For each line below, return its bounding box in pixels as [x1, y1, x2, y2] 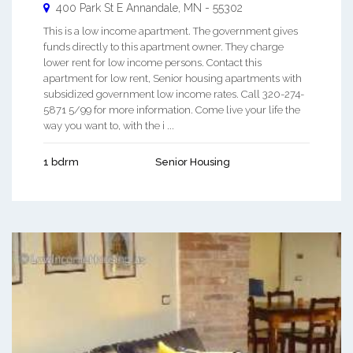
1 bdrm [43, 155, 79, 168]
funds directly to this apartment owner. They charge [43, 40, 284, 53]
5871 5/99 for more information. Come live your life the [43, 103, 300, 116]
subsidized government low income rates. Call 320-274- [43, 87, 304, 100]
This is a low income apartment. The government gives [43, 24, 298, 37]
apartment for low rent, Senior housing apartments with [43, 72, 302, 84]
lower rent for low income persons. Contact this [43, 56, 262, 69]
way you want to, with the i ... [43, 119, 174, 132]
